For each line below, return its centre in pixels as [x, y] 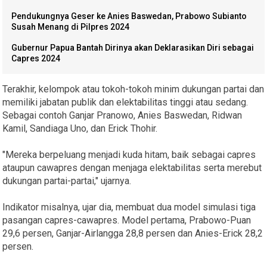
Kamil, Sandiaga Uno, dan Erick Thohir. [80, 129]
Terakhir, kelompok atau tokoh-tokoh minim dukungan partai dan [133, 89]
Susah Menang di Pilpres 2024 [71, 27]
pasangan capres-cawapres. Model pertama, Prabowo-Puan [127, 221]
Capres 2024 [36, 59]
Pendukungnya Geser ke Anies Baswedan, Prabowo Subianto [129, 16]
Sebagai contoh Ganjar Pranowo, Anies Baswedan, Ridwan [122, 116]
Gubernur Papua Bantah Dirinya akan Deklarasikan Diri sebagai [133, 48]
